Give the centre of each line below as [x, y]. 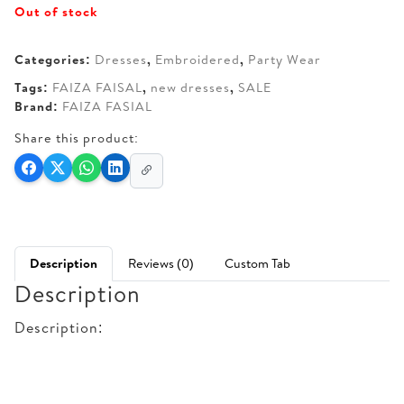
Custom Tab [257, 263]
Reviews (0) [161, 263]
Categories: [55, 60]
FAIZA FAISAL [97, 87]
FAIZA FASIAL [107, 106]
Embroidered [197, 60]
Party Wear [285, 60]
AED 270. [115, 41]
